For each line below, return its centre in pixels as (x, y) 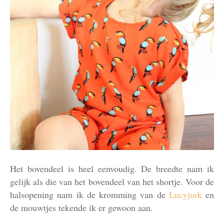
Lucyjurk (187, 195)
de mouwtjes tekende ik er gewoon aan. (83, 208)
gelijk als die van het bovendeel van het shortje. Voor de (112, 182)
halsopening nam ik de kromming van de (89, 195)
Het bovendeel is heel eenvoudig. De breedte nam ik (112, 169)
